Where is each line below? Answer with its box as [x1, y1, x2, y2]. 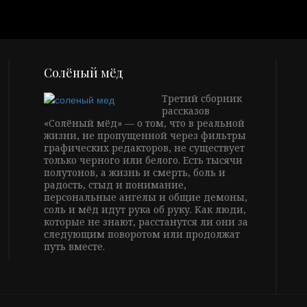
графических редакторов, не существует [44, 141, 245, 155]
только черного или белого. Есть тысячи [44, 153, 243, 167]
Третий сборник [161, 92, 242, 106]
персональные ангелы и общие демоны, [44, 191, 247, 204]
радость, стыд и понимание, [44, 178, 186, 192]
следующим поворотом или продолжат [44, 228, 240, 241]
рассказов [161, 104, 210, 118]
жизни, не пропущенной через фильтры [44, 129, 246, 143]
